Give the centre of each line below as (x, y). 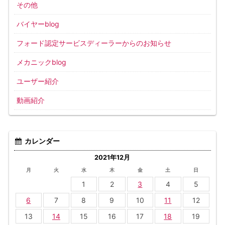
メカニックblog (41, 62)
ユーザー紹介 (37, 81)
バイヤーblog (38, 24)
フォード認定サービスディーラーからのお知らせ (94, 43)
